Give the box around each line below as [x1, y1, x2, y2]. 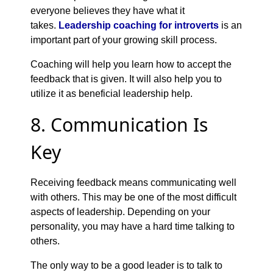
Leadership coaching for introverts [58, 19, 219, 30]
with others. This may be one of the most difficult [30, 191, 236, 202]
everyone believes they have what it [30, 5, 185, 16]
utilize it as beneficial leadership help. [30, 88, 193, 99]
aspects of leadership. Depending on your [30, 206, 210, 217]
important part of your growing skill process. [30, 34, 217, 45]
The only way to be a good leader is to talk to [30, 260, 222, 271]
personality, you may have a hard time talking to [30, 221, 235, 232]
